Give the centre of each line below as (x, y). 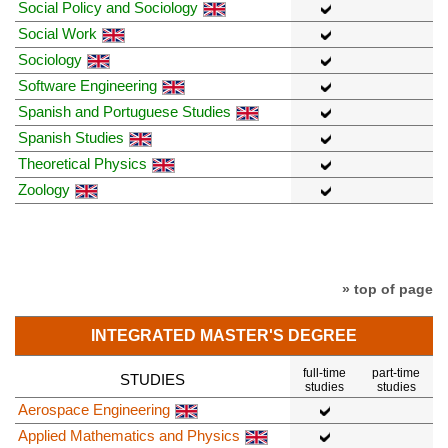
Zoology (44, 190)
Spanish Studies (71, 138)
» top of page (387, 289)
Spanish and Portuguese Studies (124, 112)
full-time (324, 372)
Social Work (57, 34)
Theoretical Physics (82, 164)
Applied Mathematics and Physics (129, 435)
